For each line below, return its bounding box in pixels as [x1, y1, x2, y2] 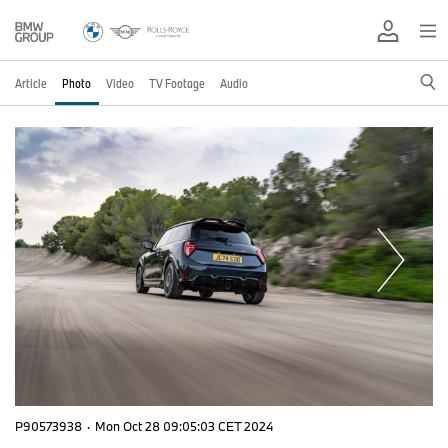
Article [15, 75, 47, 91]
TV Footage [149, 75, 205, 91]
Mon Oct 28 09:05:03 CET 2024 [95, 417, 273, 434]
